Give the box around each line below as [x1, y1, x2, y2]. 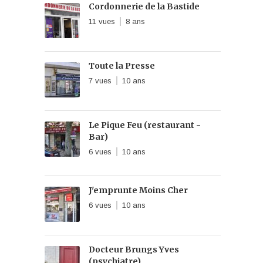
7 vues [89, 76, 112, 85]
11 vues [89, 17, 116, 26]
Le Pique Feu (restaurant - [89, 120, 201, 130]
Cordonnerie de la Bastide [89, 1, 200, 12]
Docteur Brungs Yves [89, 244, 180, 255]
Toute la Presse [89, 60, 156, 71]
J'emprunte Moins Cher [89, 185, 188, 195]
